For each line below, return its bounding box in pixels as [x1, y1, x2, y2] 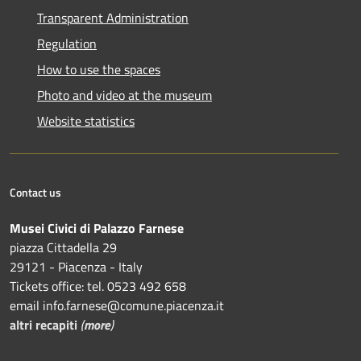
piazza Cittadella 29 [10, 238, 117, 258]
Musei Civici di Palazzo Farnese [10, 218, 184, 239]
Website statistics [37, 111, 135, 131]
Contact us [10, 184, 61, 201]
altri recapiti [10, 315, 77, 335]
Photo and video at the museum [37, 85, 212, 106]
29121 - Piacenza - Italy [10, 257, 143, 277]
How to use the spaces [37, 60, 160, 80]
